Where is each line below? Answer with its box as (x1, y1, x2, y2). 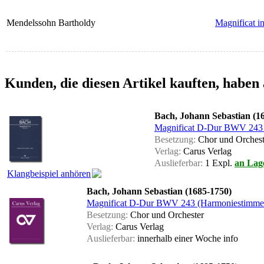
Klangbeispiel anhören (7, 169, 91, 179)
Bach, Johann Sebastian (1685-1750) (87, 186, 232, 197)
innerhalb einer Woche (135, 233, 223, 244)
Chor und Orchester (128, 210, 204, 220)
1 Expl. (203, 158, 235, 169)
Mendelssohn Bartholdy (6, 18, 95, 28)
